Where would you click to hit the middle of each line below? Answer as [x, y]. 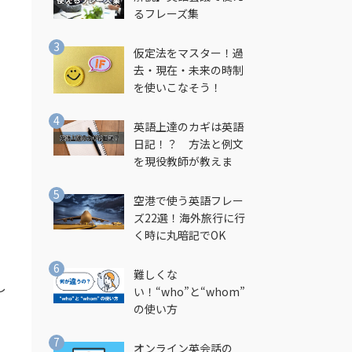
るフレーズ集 [166, 13]
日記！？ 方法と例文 [188, 144]
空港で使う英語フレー [188, 200]
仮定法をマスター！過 [188, 53]
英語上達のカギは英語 [188, 126]
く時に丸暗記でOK [179, 235]
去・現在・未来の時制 [188, 70]
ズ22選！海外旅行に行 [189, 218]
